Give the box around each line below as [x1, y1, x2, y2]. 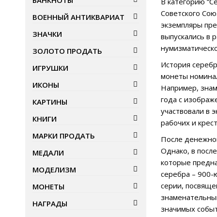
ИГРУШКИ [32, 63, 68, 73]
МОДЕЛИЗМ [32, 165, 76, 175]
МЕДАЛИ [32, 148, 64, 158]
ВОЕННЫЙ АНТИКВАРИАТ [32, 12, 124, 22]
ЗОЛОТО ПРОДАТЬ [32, 46, 102, 56]
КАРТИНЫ [32, 97, 67, 107]
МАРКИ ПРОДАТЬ [32, 131, 95, 141]
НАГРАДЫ [32, 199, 67, 209]
